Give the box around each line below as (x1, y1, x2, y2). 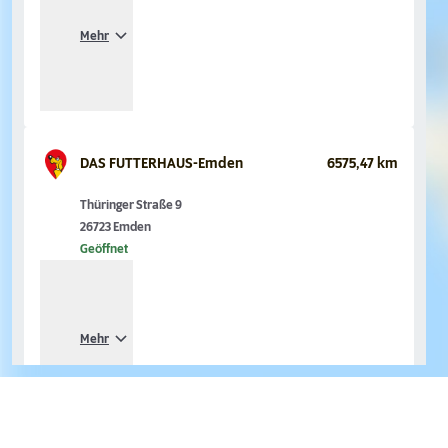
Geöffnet (79, 242, 128, 257)
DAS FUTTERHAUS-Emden (79, 155, 243, 172)
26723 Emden (79, 220, 151, 235)
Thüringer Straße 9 (79, 198, 182, 213)
